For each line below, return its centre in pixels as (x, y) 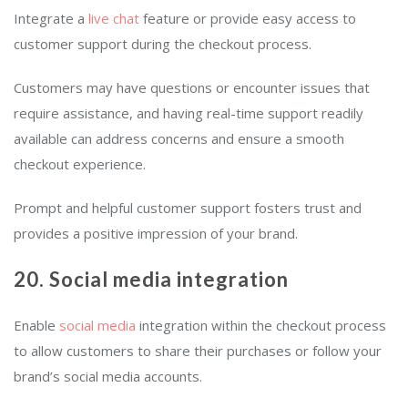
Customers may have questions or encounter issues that (192, 88)
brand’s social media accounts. (112, 377)
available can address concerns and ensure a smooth (179, 139)
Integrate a (49, 19)
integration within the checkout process (261, 326)
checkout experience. (83, 164)
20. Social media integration (153, 280)
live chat (114, 19)
